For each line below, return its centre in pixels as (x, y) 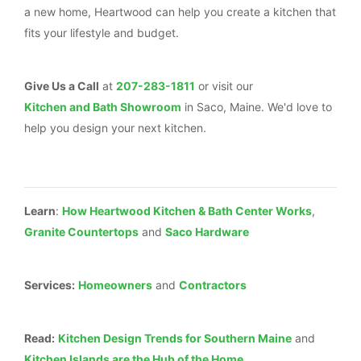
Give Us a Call (62, 86)
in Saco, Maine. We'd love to (257, 107)
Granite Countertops (81, 232)
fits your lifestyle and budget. (102, 33)
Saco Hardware (207, 232)
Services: (50, 285)
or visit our (224, 86)
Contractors (213, 285)
